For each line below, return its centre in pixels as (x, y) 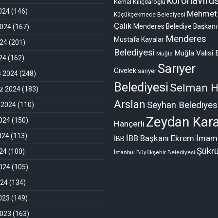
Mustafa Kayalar (139, 39)
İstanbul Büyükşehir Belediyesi (154, 152)
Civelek (125, 70)
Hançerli (129, 123)
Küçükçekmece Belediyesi (150, 14)
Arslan (130, 104)
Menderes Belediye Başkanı (175, 26)
